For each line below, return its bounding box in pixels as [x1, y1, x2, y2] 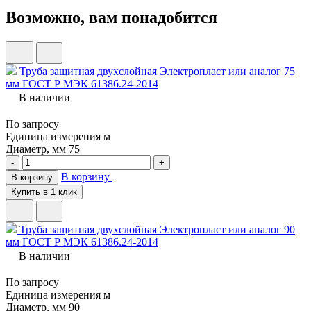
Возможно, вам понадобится [6, 8, 217, 26]
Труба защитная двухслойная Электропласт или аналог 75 [19, 65, 295, 77]
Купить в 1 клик [11, 186, 77, 197]
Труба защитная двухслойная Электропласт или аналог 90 [19, 223, 295, 235]
